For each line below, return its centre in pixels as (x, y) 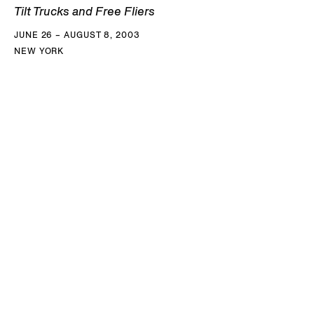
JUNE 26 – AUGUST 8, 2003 (77, 35)
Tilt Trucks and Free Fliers (84, 12)
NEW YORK (39, 51)
